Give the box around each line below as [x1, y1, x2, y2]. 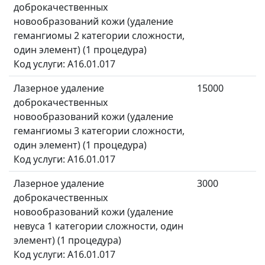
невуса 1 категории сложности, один [14, 219, 183, 233]
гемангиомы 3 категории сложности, [14, 124, 185, 138]
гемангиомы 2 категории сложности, [14, 29, 185, 43]
